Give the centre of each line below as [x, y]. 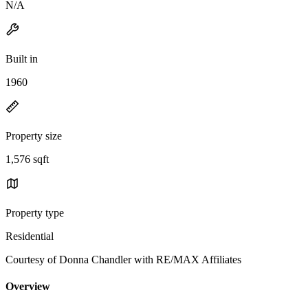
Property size [34, 135]
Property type [35, 212]
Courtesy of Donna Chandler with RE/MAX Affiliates [123, 259]
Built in [22, 58]
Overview [28, 287]
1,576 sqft [27, 159]
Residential [30, 236]
